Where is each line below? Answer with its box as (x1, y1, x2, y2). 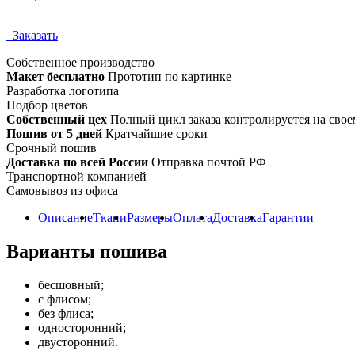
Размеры (127, 210, 173, 224)
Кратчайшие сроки (102, 126, 208, 140)
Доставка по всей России (6, 155, 148, 169)
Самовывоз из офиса (6, 183, 118, 197)
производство (77, 55, 155, 69)
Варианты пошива (6, 240, 167, 261)
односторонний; (38, 320, 126, 334)
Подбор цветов (6, 97, 88, 112)
